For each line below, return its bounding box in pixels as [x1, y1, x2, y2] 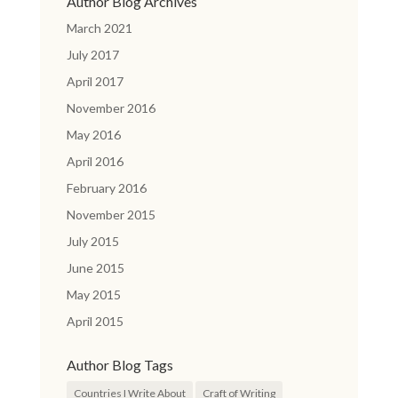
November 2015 [66, 207, 155, 222]
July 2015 [66, 234, 119, 249]
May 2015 [66, 287, 121, 302]
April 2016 [66, 154, 123, 169]
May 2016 [66, 127, 121, 142]
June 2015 [66, 260, 124, 275]
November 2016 [66, 100, 155, 115]
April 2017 [66, 74, 123, 89]
